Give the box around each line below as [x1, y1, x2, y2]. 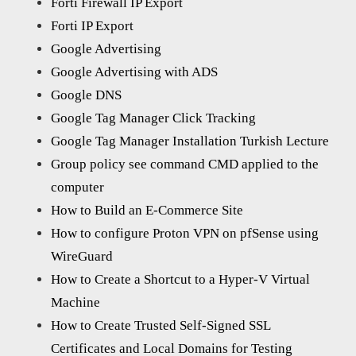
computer [51, 180, 104, 195]
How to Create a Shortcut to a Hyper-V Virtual [51, 272, 310, 288]
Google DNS [51, 87, 122, 103]
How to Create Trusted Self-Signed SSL [51, 318, 270, 334]
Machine [51, 295, 100, 311]
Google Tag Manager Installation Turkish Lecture [51, 133, 329, 149]
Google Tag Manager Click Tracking [51, 110, 256, 126]
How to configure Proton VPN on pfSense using [51, 226, 319, 242]
